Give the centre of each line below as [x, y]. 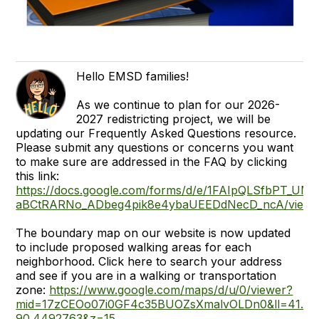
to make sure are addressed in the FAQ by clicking [152, 161]
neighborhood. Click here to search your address [149, 261]
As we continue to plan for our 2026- [178, 104]
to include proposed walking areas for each [134, 247]
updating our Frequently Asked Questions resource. [156, 133]
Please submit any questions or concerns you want [155, 147]
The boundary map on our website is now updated [153, 232]
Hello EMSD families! [133, 76]
